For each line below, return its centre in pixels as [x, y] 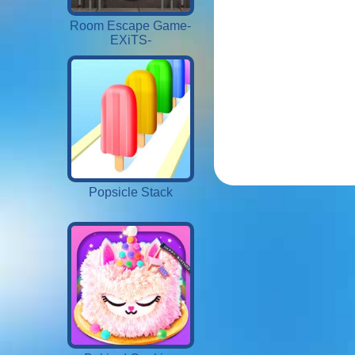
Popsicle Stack [130, 192]
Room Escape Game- [130, 26]
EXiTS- [130, 40]
